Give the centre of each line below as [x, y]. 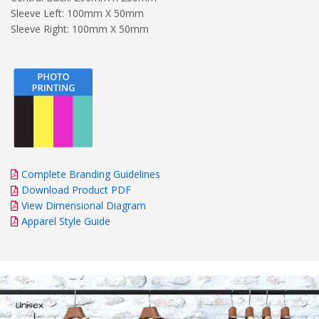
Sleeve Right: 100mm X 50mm [80, 28]
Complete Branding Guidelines [91, 174]
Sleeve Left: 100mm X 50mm [77, 13]
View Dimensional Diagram [84, 205]
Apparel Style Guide [66, 221]
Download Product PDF [75, 189]
